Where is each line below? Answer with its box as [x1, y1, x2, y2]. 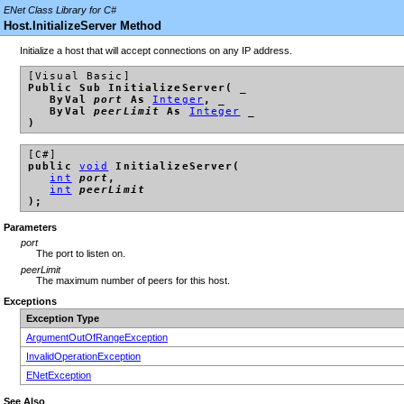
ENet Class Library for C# [4, 5, 116, 15]
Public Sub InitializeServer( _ [28, 82, 248, 95]
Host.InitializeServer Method [4, 19, 161, 32]
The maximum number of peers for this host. [35, 275, 230, 287]
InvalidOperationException [26, 351, 141, 363]
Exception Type [26, 313, 99, 325]
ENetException [26, 370, 91, 381]
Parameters [4, 221, 57, 233]
